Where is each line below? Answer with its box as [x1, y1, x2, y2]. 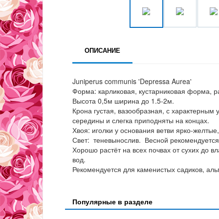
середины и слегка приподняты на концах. [72, 115, 209, 126]
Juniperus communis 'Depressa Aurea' [72, 76, 192, 87]
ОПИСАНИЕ [85, 45, 120, 55]
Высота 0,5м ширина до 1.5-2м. [72, 96, 174, 106]
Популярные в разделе [72, 197, 153, 207]
